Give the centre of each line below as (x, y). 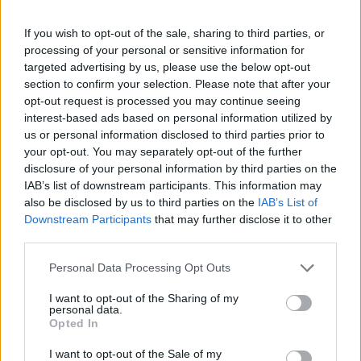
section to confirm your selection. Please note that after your (177, 83)
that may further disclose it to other (242, 219)
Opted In (74, 323)
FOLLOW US (58, 38)
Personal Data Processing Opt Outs (140, 268)
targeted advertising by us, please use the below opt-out (167, 66)
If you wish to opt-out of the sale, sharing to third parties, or (174, 33)
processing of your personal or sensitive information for (164, 50)
